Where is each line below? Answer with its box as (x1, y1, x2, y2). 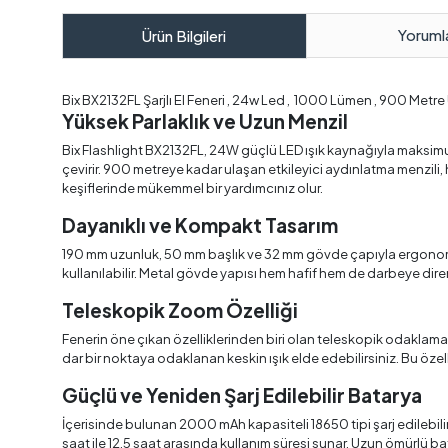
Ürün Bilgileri (142, 25, 227, 45)
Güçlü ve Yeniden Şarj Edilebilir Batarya (62, 382, 422, 407)
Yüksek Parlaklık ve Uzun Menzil (62, 108, 348, 133)
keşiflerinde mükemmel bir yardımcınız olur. (62, 179, 323, 196)
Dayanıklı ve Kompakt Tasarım (62, 212, 338, 237)
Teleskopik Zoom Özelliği (62, 297, 298, 322)
